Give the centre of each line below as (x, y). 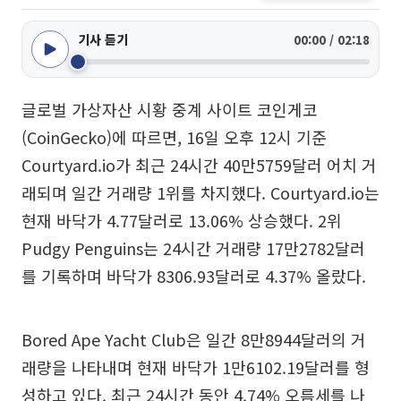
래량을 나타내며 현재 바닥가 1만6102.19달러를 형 (196, 367)
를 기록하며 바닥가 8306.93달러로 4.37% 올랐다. (194, 276)
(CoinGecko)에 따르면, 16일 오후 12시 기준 (174, 137)
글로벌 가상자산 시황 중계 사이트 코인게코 (170, 109)
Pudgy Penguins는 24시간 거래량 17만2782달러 (193, 248)
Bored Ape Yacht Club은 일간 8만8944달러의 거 (194, 339)
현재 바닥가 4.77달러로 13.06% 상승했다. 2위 (182, 220)
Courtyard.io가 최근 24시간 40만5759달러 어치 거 (199, 165)
